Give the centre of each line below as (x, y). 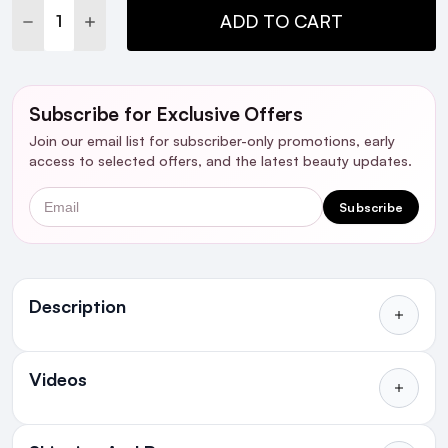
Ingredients (59, 289)
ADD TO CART (281, 20)
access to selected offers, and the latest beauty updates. (220, 160)
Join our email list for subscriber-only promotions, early (212, 140)
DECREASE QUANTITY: (105, 19)
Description (77, 306)
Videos (58, 379)
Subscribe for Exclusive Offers (166, 113)
